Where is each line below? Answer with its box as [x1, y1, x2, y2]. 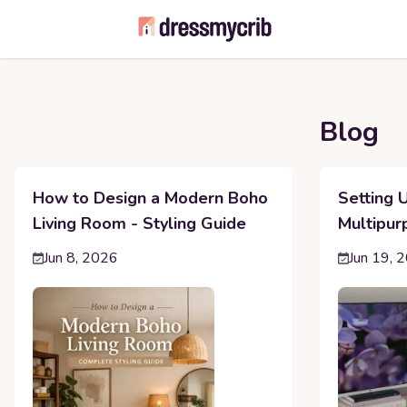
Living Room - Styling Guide [33, 213, 246, 234]
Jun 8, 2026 [44, 248, 118, 268]
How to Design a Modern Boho [33, 187, 268, 209]
